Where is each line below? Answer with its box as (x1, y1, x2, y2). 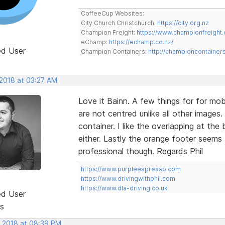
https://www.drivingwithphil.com (80, 174, 175, 182)
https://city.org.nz (157, 19, 209, 27)
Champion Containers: (80, 47, 148, 55)
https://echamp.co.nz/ (108, 38, 173, 46)
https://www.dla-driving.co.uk (80, 184, 168, 192)
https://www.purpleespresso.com (80, 165, 181, 173)
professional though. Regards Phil (78, 146, 203, 156)
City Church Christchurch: (80, 19, 157, 27)
